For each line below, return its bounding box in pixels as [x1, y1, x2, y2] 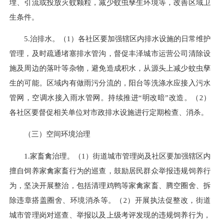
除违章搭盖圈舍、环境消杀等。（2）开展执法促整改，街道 [9, 195, 211, 204]
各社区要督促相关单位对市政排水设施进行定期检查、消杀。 [9, 108, 208, 117]
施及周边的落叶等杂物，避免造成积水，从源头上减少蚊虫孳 [9, 64, 211, 73]
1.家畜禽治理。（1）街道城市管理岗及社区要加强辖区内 [9, 151, 211, 160]
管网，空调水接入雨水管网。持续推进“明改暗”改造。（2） [9, 93, 211, 102]
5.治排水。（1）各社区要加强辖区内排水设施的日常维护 [9, 34, 211, 43]
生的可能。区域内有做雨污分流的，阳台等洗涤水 [9, 79, 174, 87]
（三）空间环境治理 [9, 130, 90, 138]
